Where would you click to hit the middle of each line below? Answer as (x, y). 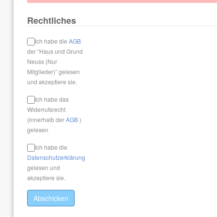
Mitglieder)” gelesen (43, 71)
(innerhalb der (46, 119)
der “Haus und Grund (55, 51)
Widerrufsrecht (46, 109)
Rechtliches (52, 20)
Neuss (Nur (42, 61)
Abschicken (51, 198)
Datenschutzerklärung (56, 157)
